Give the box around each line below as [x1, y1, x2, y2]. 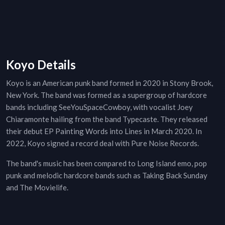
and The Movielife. [6, 183, 68, 192]
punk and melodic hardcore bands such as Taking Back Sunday [6, 171, 207, 180]
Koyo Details [6, 57, 76, 72]
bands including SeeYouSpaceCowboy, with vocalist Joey [6, 102, 193, 112]
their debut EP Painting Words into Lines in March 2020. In [6, 127, 202, 136]
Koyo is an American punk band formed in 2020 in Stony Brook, [6, 78, 213, 88]
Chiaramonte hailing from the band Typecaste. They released [6, 115, 207, 124]
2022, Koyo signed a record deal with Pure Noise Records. [6, 139, 199, 148]
